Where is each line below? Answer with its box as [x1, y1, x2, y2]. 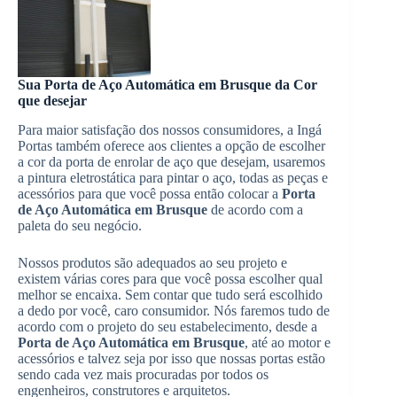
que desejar [18, 93, 87, 109]
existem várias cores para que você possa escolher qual [18, 271, 323, 287]
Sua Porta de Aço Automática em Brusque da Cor [18, 77, 317, 93]
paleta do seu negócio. [18, 218, 142, 234]
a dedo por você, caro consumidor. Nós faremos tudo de [18, 303, 330, 319]
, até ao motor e [245, 335, 331, 351]
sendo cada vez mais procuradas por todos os [18, 367, 269, 383]
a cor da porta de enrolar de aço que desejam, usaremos [18, 154, 325, 170]
